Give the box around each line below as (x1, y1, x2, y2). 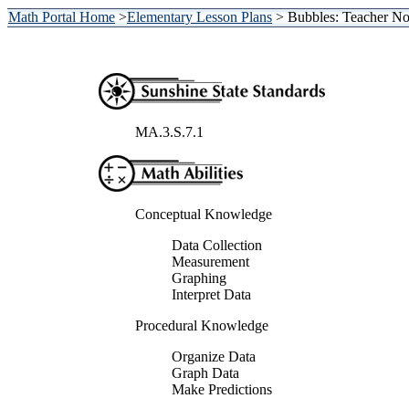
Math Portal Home (8, 9, 115, 25)
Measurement (172, 254, 249, 269)
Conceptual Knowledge (135, 206, 272, 222)
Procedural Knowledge (135, 318, 268, 333)
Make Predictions (172, 382, 272, 397)
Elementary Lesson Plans (127, 9, 272, 25)
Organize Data (172, 349, 256, 364)
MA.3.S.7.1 (135, 124, 204, 140)
